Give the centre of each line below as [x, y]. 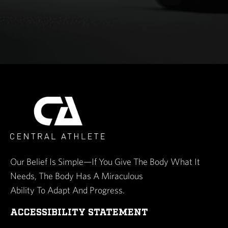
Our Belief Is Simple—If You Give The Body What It [105, 161]
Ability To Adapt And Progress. [67, 190]
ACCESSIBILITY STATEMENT [79, 212]
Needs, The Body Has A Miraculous [77, 176]
